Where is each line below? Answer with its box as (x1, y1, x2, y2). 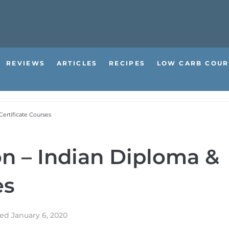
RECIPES (108, 59, 146, 67)
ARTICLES (56, 59, 98, 67)
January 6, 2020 (11, 211, 67, 220)
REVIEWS (6, 59, 45, 67)
